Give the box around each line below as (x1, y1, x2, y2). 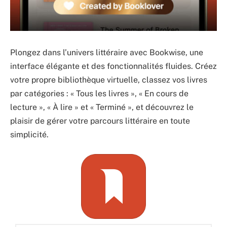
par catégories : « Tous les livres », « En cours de (10, 89, 188, 99)
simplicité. (10, 130, 49, 140)
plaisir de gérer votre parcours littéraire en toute (10, 116, 190, 126)
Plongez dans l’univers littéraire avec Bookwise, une (10, 48, 203, 58)
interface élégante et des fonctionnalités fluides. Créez (10, 61, 217, 71)
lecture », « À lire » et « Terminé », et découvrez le (10, 102, 194, 112)
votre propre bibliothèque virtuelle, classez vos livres (10, 75, 207, 85)
